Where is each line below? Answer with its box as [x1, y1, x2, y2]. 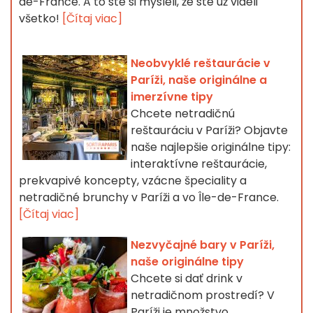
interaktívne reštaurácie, [131, 156, 267, 173]
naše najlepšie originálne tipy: [131, 139, 291, 156]
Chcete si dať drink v [131, 270, 242, 287]
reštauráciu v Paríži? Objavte [131, 122, 288, 139]
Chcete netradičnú [131, 105, 235, 122]
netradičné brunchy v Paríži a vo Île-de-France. [19, 189, 279, 206]
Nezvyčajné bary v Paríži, [131, 237, 275, 254]
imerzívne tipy [131, 89, 213, 105]
